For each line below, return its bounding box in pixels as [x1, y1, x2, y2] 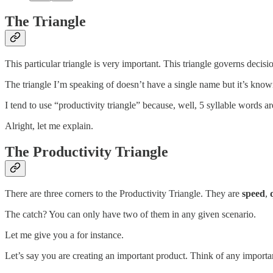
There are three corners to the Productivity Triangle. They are [5, 188, 242, 199]
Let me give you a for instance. [5, 230, 124, 241]
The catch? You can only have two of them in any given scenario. [5, 209, 256, 220]
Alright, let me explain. [5, 120, 93, 131]
